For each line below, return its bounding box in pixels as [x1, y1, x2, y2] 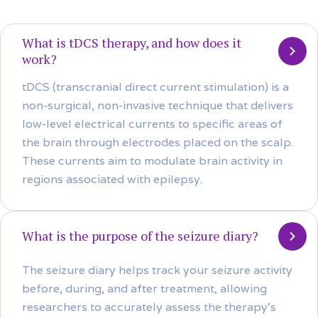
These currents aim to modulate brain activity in [22, 153, 283, 168]
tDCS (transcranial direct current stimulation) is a [22, 79, 289, 94]
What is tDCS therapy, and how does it [22, 33, 241, 51]
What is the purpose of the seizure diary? [22, 227, 258, 245]
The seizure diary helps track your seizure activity [22, 262, 292, 278]
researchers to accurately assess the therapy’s [22, 299, 276, 314]
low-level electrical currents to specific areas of [22, 116, 283, 131]
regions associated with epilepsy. [22, 171, 202, 187]
